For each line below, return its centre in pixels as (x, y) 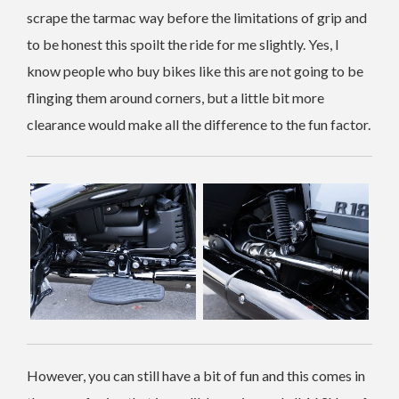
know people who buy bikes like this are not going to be (195, 70)
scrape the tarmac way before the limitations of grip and (197, 17)
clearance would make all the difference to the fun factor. (199, 124)
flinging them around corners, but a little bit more (175, 97)
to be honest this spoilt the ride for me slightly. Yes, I (183, 44)
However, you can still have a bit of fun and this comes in (196, 375)
